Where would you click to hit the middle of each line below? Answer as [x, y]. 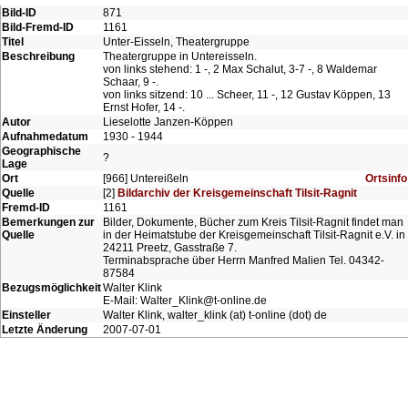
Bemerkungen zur [48, 222]
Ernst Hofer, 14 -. [144, 107]
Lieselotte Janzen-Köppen [168, 122]
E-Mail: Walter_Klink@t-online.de [185, 301]
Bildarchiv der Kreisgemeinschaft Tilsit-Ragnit [237, 193]
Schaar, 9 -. [131, 82]
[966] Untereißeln [146, 178]
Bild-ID [19, 13]
